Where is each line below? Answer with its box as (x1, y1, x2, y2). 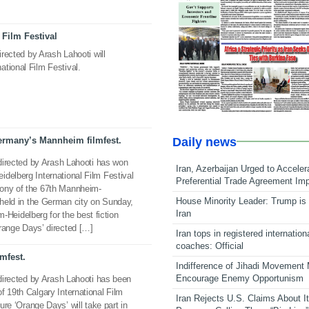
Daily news (172, 134, 237, 149)
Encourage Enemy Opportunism (176, 272, 304, 283)
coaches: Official (176, 240, 244, 251)
